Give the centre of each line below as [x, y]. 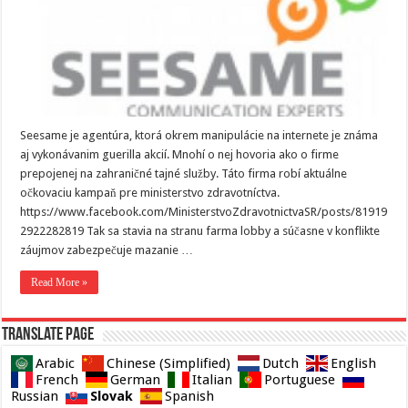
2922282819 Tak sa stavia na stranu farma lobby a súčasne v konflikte [200, 230]
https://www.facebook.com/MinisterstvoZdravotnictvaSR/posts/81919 [204, 211]
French [57, 379]
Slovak [112, 396]
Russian [35, 396]
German [136, 379]
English [354, 363]
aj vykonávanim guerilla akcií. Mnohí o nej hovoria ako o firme [180, 154]
